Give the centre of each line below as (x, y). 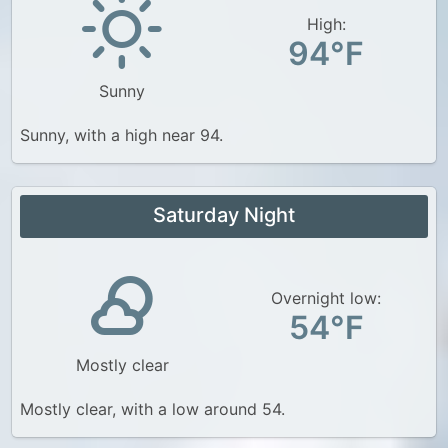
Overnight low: (326, 297)
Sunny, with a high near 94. (121, 135)
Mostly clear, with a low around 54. (152, 409)
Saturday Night (224, 215)
